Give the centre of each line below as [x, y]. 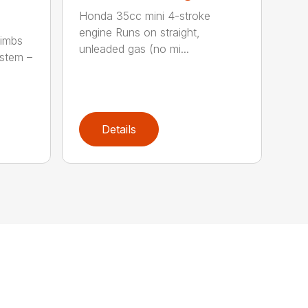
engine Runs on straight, [140, 33]
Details [119, 130]
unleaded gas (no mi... [134, 49]
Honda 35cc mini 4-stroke [145, 16]
